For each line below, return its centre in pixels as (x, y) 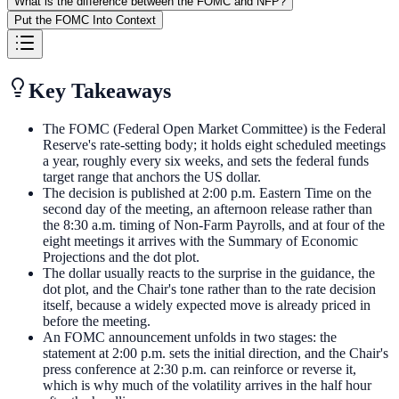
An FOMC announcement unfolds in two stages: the (190, 338)
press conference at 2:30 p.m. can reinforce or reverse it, (199, 370)
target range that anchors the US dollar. (152, 177)
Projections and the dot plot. (121, 257)
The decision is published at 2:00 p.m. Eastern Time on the (207, 193)
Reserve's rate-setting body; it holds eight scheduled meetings (214, 145)
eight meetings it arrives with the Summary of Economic (200, 241)
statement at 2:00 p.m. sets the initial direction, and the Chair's (216, 354)
